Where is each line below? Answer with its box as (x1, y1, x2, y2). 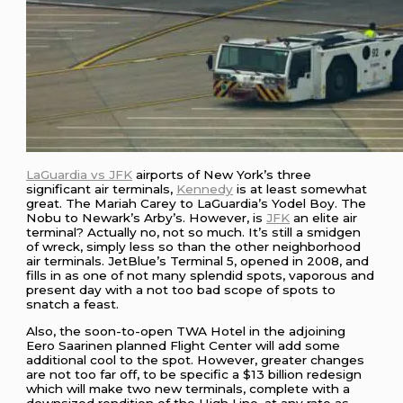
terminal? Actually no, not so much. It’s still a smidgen (26, 224, 362, 239)
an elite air (290, 210, 358, 225)
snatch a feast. (26, 296, 120, 311)
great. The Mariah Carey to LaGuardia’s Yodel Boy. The (26, 195, 367, 210)
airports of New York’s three (132, 166, 312, 182)
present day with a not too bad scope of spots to (26, 282, 336, 297)
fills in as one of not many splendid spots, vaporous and (26, 267, 375, 282)
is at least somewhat (233, 181, 368, 196)
